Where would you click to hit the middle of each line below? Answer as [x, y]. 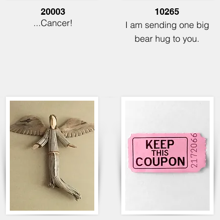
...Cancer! [53, 23]
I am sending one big [167, 25]
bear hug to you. [167, 39]
